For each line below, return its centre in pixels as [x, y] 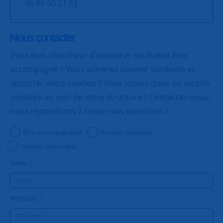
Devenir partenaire [48, 146]
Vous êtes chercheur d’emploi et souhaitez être [99, 55]
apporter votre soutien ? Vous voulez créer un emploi [110, 83]
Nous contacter [43, 37]
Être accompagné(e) [52, 132]
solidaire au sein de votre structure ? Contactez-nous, [110, 97]
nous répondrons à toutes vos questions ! [89, 111]
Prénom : [25, 199]
